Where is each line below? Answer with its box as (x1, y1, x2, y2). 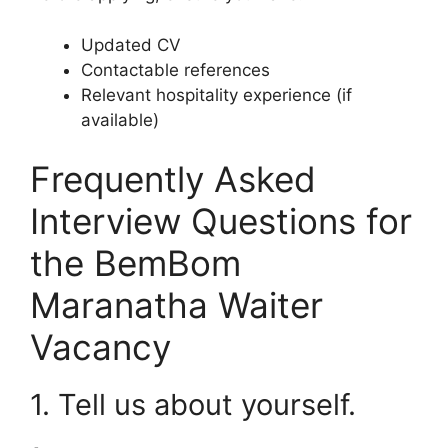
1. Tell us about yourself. (30, 387, 356, 423)
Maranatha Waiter (30, 284, 323, 327)
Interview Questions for (30, 200, 412, 243)
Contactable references (81, 59, 270, 80)
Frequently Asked (30, 158, 316, 201)
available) (81, 109, 159, 130)
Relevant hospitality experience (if (81, 84, 352, 105)
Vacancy (30, 326, 171, 369)
